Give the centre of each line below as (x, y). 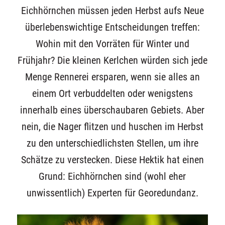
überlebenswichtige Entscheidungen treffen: (112, 27)
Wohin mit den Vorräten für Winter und (112, 44)
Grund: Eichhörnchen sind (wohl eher (113, 176)
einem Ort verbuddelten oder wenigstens (112, 93)
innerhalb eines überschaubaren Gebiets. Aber (113, 110)
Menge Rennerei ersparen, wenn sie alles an (112, 77)
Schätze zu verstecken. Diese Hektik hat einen (112, 160)
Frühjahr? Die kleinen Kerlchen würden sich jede (112, 60)
